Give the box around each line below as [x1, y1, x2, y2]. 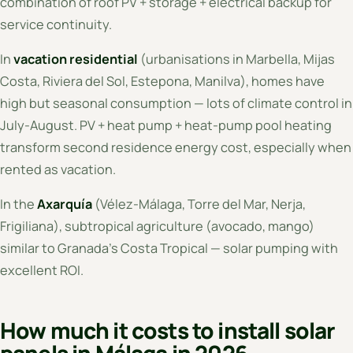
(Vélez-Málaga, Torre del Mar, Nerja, [92, 195, 306, 213]
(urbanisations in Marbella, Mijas [138, 50, 335, 68]
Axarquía [37, 195, 92, 213]
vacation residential [13, 50, 138, 68]
